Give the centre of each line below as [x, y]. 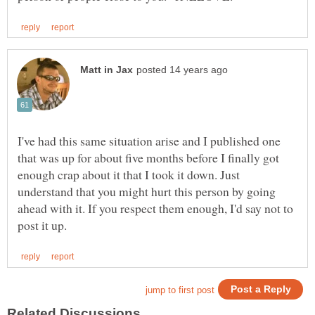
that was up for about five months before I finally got [148, 158]
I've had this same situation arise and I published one [149, 141]
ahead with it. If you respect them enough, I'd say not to [155, 208]
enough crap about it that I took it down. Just [129, 175]
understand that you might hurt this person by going [147, 192]
